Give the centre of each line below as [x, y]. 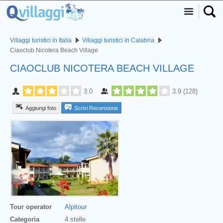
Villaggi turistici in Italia [41, 40]
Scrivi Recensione [96, 108]
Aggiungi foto [41, 108]
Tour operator [31, 207]
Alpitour [76, 207]
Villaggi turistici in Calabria [118, 40]
